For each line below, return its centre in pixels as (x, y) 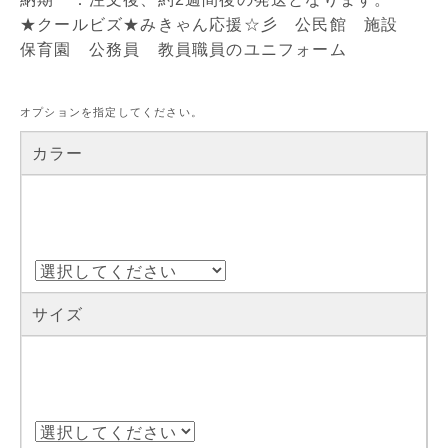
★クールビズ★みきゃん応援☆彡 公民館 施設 (218, 25)
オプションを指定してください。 (111, 112)
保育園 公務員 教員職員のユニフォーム (183, 50)
